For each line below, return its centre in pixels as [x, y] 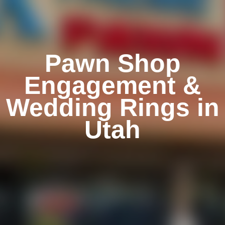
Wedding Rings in [113, 107]
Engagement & [113, 85]
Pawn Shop [113, 63]
